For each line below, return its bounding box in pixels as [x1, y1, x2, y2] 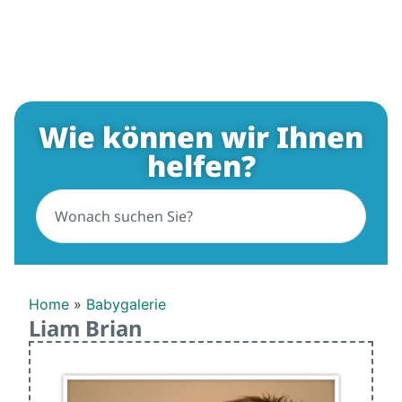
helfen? [146, 146, 256, 185]
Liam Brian [29, 313, 143, 344]
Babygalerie [86, 295, 166, 313]
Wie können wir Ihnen [39, 118, 363, 156]
